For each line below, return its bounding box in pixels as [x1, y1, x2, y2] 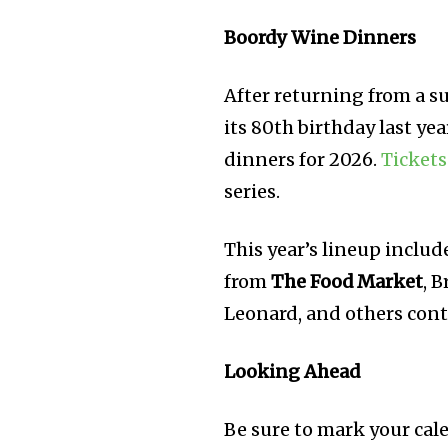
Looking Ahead [224, 360, 361, 384]
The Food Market [271, 270, 424, 294]
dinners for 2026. [224, 148, 382, 172]
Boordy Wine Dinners [224, 26, 417, 50]
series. [224, 180, 281, 204]
